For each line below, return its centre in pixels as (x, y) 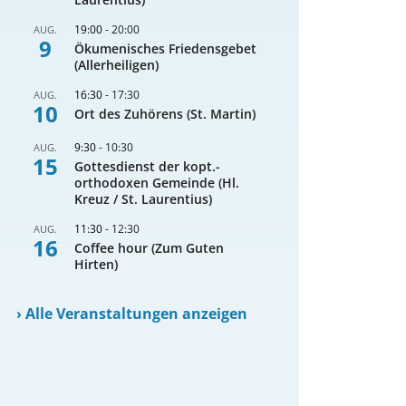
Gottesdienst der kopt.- (148, 167)
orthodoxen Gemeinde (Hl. (157, 183)
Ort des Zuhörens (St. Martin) (165, 114)
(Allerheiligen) (117, 65)
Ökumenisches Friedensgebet (166, 49)
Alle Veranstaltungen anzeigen (137, 314)
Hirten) (97, 265)
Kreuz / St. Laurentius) (144, 199)
